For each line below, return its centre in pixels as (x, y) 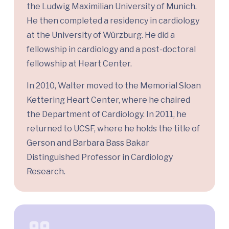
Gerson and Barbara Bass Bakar (88, 143)
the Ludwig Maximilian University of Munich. (112, 7)
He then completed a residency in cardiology (113, 21)
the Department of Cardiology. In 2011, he (107, 114)
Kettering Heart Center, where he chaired (108, 100)
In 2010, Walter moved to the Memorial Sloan (114, 86)
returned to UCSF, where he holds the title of (113, 129)
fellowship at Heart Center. (79, 64)
